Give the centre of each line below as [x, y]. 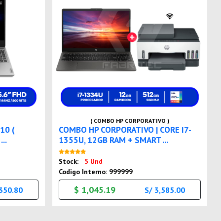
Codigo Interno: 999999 [96, 172]
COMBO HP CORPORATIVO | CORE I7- [125, 130]
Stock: [70, 162]
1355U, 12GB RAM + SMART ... [114, 140]
